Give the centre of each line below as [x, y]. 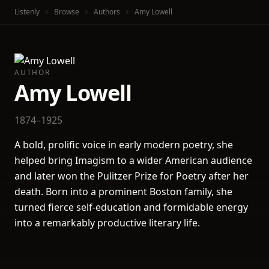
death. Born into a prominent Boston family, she [123, 192]
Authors [107, 12]
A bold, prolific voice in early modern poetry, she [124, 145]
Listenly [27, 12]
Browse [67, 12]
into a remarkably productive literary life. [107, 223]
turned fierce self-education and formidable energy [131, 207]
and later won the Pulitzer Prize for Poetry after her [131, 176]
